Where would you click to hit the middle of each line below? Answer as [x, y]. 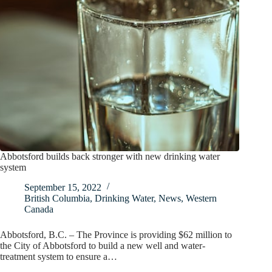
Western [201, 198]
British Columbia [57, 198]
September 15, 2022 [63, 187]
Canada [39, 209]
